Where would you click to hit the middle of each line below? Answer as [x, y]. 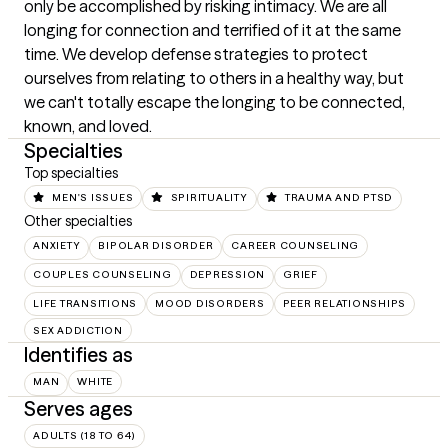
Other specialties [78, 221]
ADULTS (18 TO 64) [84, 436]
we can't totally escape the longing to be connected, [214, 102]
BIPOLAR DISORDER [156, 246]
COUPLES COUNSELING [102, 275]
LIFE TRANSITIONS [85, 304]
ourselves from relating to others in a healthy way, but [214, 78]
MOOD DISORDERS [210, 304]
